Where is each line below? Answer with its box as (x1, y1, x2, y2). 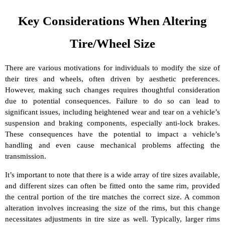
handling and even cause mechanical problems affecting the (5, 141, 220, 149)
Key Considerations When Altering (18, 13, 207, 28)
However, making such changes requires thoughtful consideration (5, 85, 220, 94)
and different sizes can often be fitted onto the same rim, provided (5, 181, 220, 190)
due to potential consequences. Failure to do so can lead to (5, 96, 220, 105)
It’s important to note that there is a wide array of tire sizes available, (5, 170, 220, 179)
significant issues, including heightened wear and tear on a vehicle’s (5, 107, 220, 116)
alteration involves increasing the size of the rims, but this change (5, 203, 220, 212)
